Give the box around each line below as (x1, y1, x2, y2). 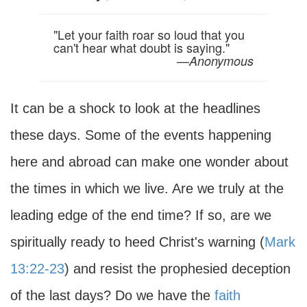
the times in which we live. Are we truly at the (10, 181, 284, 196)
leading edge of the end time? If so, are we (10, 208, 271, 223)
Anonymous (189, 52, 254, 69)
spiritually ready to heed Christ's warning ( (10, 234, 265, 249)
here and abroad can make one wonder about (10, 154, 288, 169)
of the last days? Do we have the (10, 288, 214, 303)
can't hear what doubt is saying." (53, 38, 230, 56)
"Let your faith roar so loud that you (53, 25, 245, 43)
